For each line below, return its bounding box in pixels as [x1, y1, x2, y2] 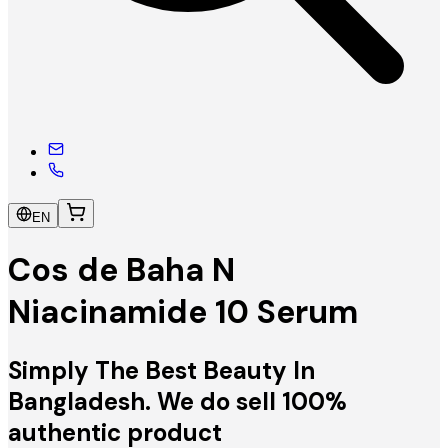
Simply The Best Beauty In [8, 354, 315, 386]
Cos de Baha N [8, 249, 235, 292]
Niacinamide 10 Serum [8, 291, 358, 334]
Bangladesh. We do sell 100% [8, 385, 347, 417]
